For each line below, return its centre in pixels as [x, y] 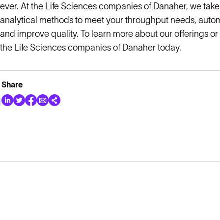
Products [21, 203]
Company [186, 183]
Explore [20, 183]
